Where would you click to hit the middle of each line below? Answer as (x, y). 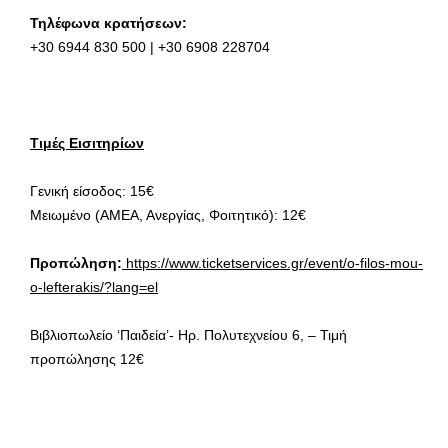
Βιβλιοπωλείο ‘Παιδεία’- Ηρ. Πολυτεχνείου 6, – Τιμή (188, 334)
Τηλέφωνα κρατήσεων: (108, 22)
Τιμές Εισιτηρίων (87, 142)
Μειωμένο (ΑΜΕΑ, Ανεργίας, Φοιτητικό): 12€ (168, 214)
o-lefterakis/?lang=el (94, 286)
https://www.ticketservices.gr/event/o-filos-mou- (272, 262)
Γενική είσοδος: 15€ (92, 190)
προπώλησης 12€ (87, 358)
